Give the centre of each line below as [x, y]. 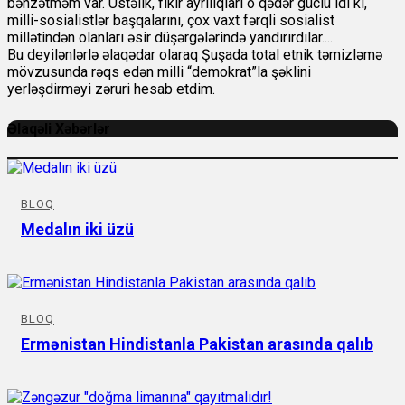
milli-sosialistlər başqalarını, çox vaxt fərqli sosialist [171, 21]
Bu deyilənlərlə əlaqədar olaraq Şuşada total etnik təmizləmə [195, 55]
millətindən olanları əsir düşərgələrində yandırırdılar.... [170, 38]
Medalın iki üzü [77, 229]
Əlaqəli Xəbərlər [59, 129]
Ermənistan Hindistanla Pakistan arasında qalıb [197, 344]
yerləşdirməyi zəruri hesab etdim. [111, 89]
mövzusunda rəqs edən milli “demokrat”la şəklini [159, 72]
